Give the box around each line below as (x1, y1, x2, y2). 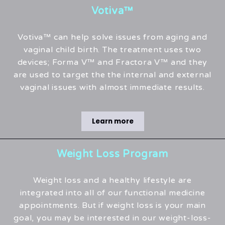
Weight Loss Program (56, 148, 169, 161)
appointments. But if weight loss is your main (19, 200, 206, 211)
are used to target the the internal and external (13, 70, 212, 80)
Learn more (91, 117, 134, 127)
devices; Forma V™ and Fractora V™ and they (17, 57, 208, 68)
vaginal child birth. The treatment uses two (24, 45, 201, 55)
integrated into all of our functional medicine (20, 188, 205, 198)
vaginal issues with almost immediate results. (20, 82, 205, 93)
